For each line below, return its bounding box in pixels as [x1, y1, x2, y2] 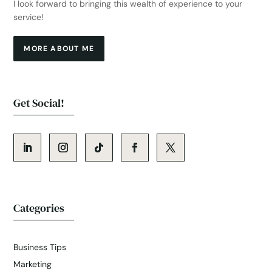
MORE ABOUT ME [24, 44, 95, 53]
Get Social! [13, 95, 65, 110]
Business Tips [13, 242, 67, 253]
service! [13, 12, 44, 22]
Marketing [13, 259, 52, 270]
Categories [13, 200, 65, 216]
